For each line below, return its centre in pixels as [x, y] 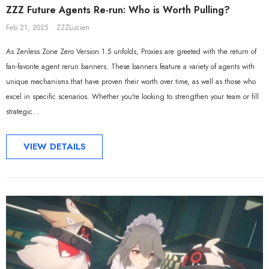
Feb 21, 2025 [27, 27]
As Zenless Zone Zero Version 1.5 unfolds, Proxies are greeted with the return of [131, 51]
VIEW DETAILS [54, 146]
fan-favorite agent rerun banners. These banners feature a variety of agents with [130, 66]
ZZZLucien [73, 27]
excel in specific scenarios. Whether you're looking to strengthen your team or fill [132, 96]
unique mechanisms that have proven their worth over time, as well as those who [131, 81]
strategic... [23, 111]
